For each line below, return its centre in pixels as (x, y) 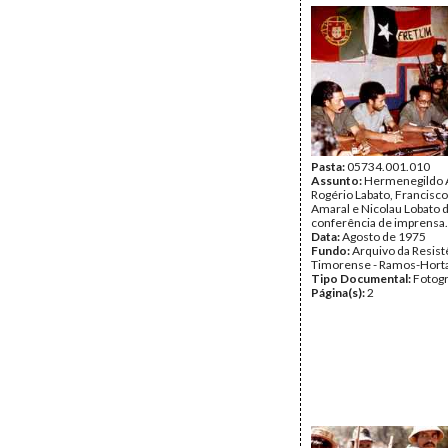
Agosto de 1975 (384, 236)
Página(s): (339, 292)
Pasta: (329, 166)
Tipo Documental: (362, 278)
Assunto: (337, 180)
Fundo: (331, 250)
